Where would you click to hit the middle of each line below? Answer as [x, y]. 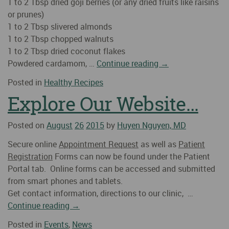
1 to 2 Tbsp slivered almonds [60, 27]
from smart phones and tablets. [67, 181]
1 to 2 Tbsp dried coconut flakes [66, 51]
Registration [30, 157]
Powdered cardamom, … [52, 64]
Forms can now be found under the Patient [131, 157]
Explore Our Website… [103, 104]
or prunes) [26, 15]
